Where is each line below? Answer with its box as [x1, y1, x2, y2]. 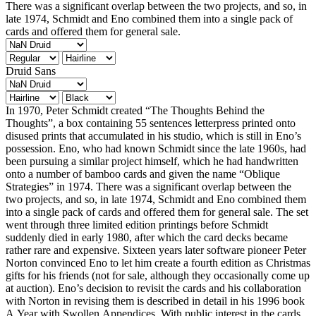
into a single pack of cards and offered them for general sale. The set [6, 205, 308, 218]
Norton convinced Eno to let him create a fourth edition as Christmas [6, 256, 310, 269]
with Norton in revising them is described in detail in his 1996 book [6, 294, 305, 307]
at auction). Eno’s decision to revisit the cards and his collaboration [6, 281, 301, 294]
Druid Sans [6, 64, 56, 77]
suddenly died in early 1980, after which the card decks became [6, 231, 288, 243]
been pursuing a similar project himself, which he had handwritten [6, 154, 298, 167]
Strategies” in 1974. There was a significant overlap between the [6, 180, 291, 193]
